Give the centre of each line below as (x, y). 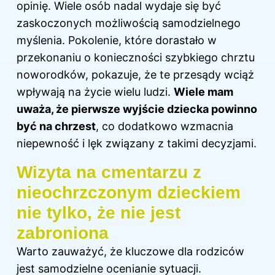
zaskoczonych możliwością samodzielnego (129, 23)
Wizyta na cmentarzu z (109, 172)
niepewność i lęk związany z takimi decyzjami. (137, 144)
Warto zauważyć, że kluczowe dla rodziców (130, 252)
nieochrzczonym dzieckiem (129, 193)
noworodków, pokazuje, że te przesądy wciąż (135, 75)
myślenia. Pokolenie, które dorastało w (117, 41)
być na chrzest (56, 126)
